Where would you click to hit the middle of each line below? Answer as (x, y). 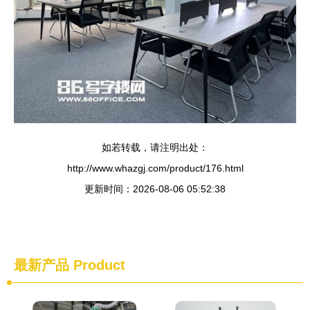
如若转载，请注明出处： (155, 147)
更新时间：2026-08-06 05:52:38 (155, 189)
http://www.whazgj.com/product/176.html (155, 168)
